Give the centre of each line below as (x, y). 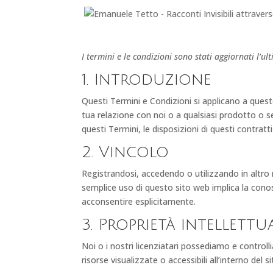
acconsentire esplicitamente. (139, 201)
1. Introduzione (147, 80)
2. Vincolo (126, 152)
